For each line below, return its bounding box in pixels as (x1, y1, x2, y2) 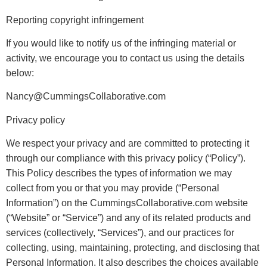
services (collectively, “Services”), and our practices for (6, 228, 234, 238)
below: (6, 67, 34, 78)
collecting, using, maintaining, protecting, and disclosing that (6, 243, 259, 253)
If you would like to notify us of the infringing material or (6, 38, 236, 48)
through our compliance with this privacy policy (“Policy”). (6, 153, 246, 164)
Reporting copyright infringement (6, 14, 144, 25)
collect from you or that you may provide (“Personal (6, 183, 219, 194)
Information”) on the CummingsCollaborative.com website (6, 198, 248, 209)
